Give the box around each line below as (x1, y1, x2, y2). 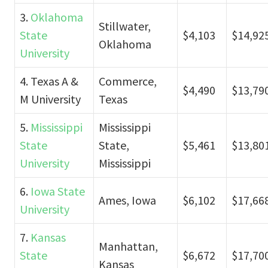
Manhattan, (99, 238, 158, 254)
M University (20, 91, 81, 106)
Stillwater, (99, 18, 151, 33)
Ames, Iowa (99, 192, 156, 208)
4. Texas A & (20, 73, 78, 89)
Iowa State (31, 183, 85, 199)
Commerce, (99, 73, 157, 89)
